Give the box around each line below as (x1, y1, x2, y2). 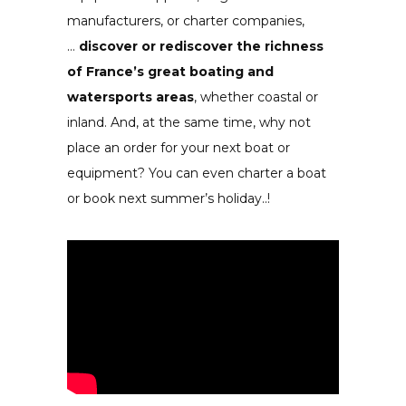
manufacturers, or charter (67, 12, 232, 29)
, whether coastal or (194, 88, 318, 105)
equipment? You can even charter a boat (67, 164, 326, 181)
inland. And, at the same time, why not (67, 113, 311, 130)
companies (232, 12, 302, 29)
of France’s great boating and (67, 63, 274, 80)
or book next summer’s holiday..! (67, 189, 270, 207)
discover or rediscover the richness (79, 37, 324, 54)
